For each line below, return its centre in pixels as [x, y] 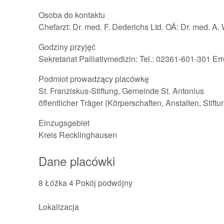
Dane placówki [76, 161]
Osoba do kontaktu [71, 15]
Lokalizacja [58, 207]
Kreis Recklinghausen [77, 135]
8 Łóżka [52, 183]
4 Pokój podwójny [99, 183]
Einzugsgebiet [64, 123]
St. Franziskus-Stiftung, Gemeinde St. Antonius [121, 91]
